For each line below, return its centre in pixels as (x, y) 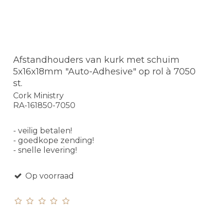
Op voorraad (48, 176)
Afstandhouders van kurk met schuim (96, 60)
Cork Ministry (38, 96)
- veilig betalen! (43, 131)
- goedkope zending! (54, 141)
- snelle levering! (45, 150)
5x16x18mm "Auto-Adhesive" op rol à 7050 (104, 71)
